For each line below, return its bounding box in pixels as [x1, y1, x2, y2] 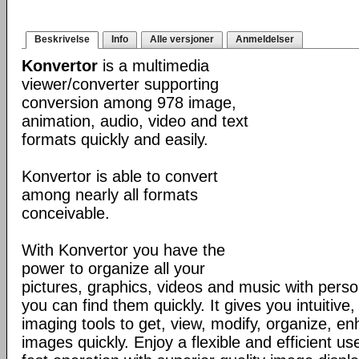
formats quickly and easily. [22, 131, 208, 148]
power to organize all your [22, 260, 205, 277]
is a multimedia [98, 57, 209, 75]
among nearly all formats [22, 186, 198, 204]
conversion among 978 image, [22, 94, 236, 111]
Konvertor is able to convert [22, 167, 218, 185]
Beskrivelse [34, 34, 90, 45]
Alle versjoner [150, 34, 214, 45]
